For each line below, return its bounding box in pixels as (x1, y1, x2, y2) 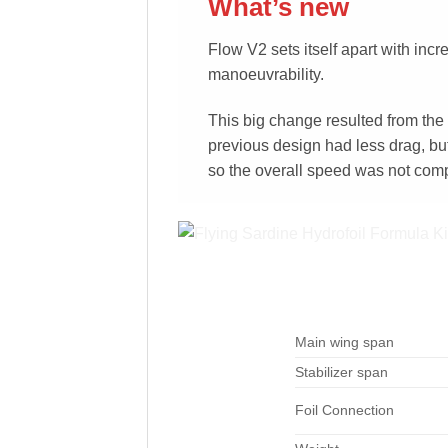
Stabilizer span (295, 364, 388, 380)
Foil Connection (295, 402, 394, 418)
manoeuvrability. (208, 65, 324, 83)
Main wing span (295, 334, 394, 350)
